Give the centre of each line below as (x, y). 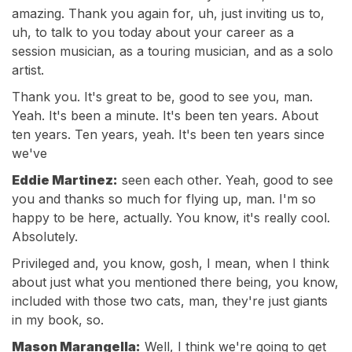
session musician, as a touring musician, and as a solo (172, 51)
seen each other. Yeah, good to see (225, 180)
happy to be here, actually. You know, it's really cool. (171, 218)
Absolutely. (45, 236)
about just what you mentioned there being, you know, (175, 282)
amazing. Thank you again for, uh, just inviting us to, (168, 13)
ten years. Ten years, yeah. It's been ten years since (168, 134)
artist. (28, 70)
